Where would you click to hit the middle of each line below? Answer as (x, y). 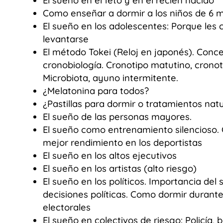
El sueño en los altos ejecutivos (110, 155)
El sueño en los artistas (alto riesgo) (119, 168)
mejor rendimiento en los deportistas (122, 142)
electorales (66, 207)
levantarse (65, 39)
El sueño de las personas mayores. (117, 116)
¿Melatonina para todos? (96, 91)
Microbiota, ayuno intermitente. (110, 78)
